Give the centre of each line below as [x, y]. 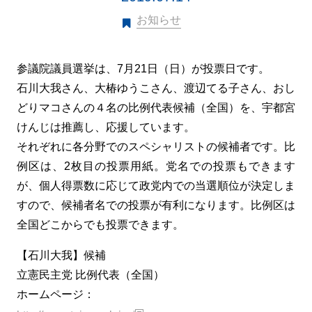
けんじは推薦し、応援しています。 [106, 127]
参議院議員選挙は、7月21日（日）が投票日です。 [143, 69]
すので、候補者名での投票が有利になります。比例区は [156, 205]
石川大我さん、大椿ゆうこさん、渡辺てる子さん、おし [156, 88]
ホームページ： [56, 294]
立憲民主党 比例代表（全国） [91, 275]
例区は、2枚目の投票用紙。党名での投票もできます [156, 166]
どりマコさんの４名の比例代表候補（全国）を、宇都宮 [156, 108]
